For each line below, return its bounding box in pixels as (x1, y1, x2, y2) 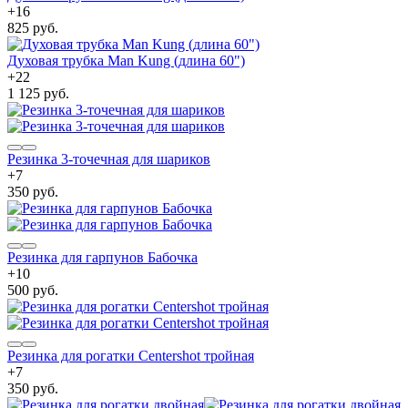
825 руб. (7, 19, 58, 36)
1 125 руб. (7, 85, 69, 101)
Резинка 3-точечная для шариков (7, 150, 210, 167)
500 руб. (7, 281, 58, 298)
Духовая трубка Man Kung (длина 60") (7, 52, 245, 68)
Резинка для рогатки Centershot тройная (7, 347, 254, 363)
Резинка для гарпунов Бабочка (7, 249, 198, 265)
